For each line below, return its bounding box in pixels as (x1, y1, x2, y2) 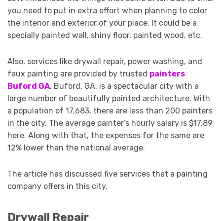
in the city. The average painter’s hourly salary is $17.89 (7, 118, 213, 128)
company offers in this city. (7, 182, 108, 191)
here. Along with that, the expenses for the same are (7, 131, 204, 141)
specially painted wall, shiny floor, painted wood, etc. (7, 31, 204, 40)
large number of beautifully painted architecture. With (7, 94, 210, 104)
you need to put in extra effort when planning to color (7, 6, 207, 16)
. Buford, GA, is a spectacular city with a (50, 81, 199, 91)
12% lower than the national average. (7, 143, 147, 153)
